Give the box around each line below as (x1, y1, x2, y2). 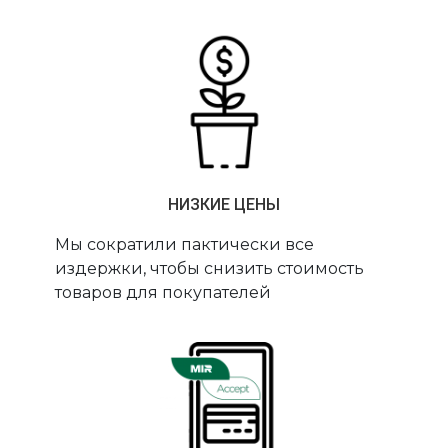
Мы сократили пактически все (55, 235, 315, 255)
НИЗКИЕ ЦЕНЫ (168, 195, 280, 215)
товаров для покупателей (55, 283, 272, 303)
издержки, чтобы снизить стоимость (55, 259, 365, 279)
